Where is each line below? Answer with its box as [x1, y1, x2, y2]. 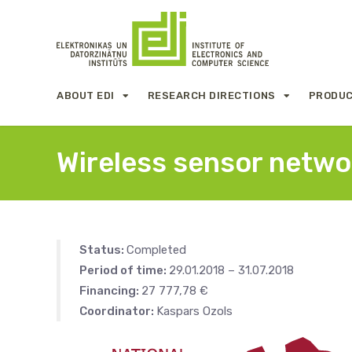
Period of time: [79, 263, 169, 277]
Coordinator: [79, 304, 156, 318]
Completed [126, 243, 186, 257]
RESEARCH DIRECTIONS [147, 89, 276, 101]
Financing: [79, 284, 141, 298]
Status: [79, 243, 126, 257]
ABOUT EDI [57, 89, 115, 101]
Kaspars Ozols [156, 304, 233, 318]
